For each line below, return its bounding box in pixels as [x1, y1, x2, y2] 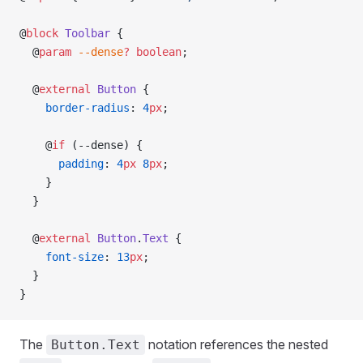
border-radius [19, 101, 130, 114]
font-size [19, 250, 104, 263]
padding [19, 157, 104, 170]
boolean [130, 45, 181, 58]
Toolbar [58, 27, 110, 40]
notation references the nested [145, 336, 328, 352]
